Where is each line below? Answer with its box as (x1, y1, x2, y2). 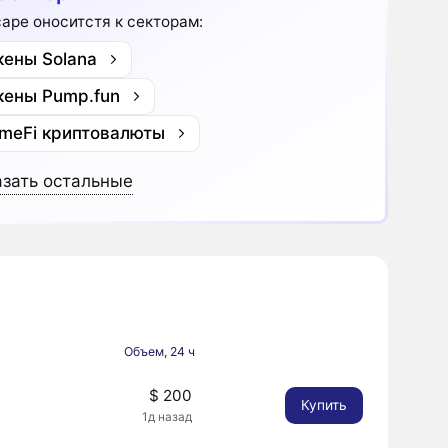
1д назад (141, 409, 192, 425)
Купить (300, 397, 347, 414)
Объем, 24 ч (123, 343, 195, 359)
